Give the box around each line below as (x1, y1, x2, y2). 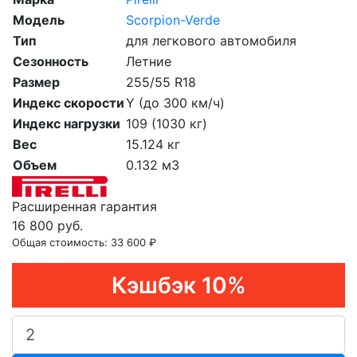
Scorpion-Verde (126, 12, 220, 29)
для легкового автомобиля (126, 33, 296, 49)
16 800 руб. (12, 217, 83, 233)
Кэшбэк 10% (111, 271, 246, 299)
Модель (13, 12, 65, 29)
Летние (126, 53, 171, 70)
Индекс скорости (13, 95, 124, 112)
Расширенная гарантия (12, 198, 157, 214)
